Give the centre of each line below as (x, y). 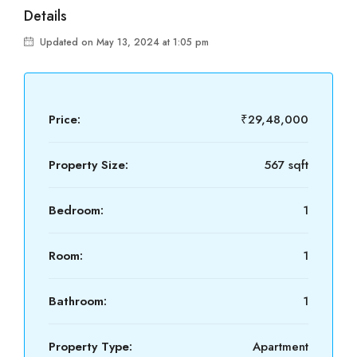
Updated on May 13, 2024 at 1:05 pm (123, 42)
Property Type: (90, 347)
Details (45, 16)
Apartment (280, 347)
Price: (65, 120)
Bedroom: (76, 210)
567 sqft (286, 165)
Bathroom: (78, 301)
